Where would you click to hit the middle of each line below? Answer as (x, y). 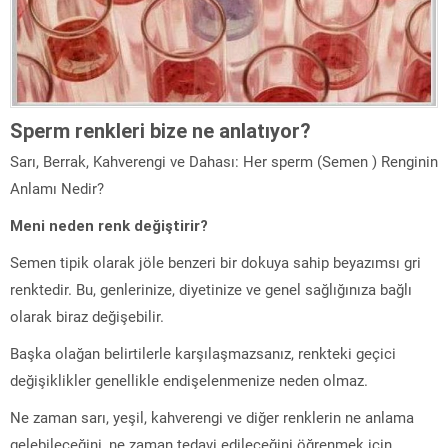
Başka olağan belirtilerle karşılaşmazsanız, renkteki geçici (203, 354)
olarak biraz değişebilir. (87, 317)
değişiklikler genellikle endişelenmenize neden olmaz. (189, 381)
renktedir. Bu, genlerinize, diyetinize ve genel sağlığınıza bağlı (211, 290)
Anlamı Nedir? (57, 189)
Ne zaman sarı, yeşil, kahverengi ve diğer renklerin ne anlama (212, 418)
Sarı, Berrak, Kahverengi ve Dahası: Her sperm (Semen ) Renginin (224, 162)
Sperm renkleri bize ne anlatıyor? (160, 131)
